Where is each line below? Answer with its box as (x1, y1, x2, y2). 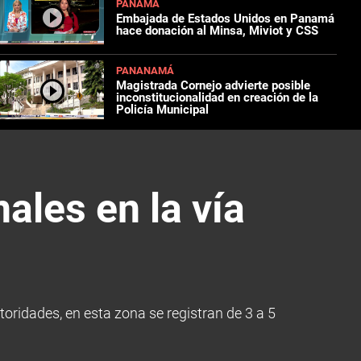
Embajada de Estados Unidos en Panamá (116, 10, 335, 26)
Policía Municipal (116, 102, 210, 118)
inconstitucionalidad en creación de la (116, 90, 319, 106)
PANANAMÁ (116, 64, 175, 77)
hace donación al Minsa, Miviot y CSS (116, 23, 319, 38)
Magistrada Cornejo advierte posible (116, 78, 311, 93)
